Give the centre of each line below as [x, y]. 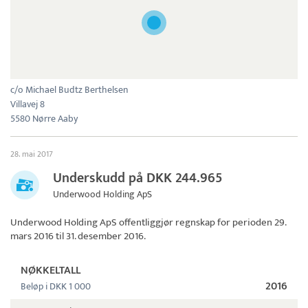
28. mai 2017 [32, 154]
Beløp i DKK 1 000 [56, 287]
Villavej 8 [27, 104]
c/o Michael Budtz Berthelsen [69, 90]
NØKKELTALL [51, 271]
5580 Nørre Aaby [44, 119]
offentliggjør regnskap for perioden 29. [201, 223]
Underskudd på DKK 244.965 [138, 178]
